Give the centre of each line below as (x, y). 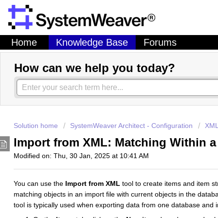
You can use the (39, 184)
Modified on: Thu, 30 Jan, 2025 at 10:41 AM (81, 155)
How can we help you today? (95, 68)
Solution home (37, 126)
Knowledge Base (92, 43)
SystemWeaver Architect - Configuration (131, 126)
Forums (160, 43)
